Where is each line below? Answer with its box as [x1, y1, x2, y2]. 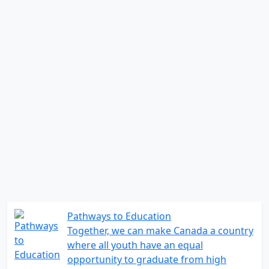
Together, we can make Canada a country [67, 224, 253, 237]
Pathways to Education [67, 210, 171, 223]
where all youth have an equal [67, 238, 203, 252]
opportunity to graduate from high [67, 253, 226, 266]
